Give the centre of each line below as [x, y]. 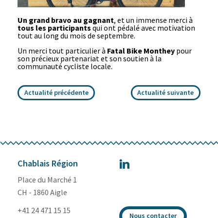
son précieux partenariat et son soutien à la [89, 59]
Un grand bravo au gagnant [65, 20]
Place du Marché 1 [47, 179]
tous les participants [54, 27]
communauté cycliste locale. [65, 66]
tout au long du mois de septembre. [76, 35]
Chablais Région [47, 163]
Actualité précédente [56, 92]
